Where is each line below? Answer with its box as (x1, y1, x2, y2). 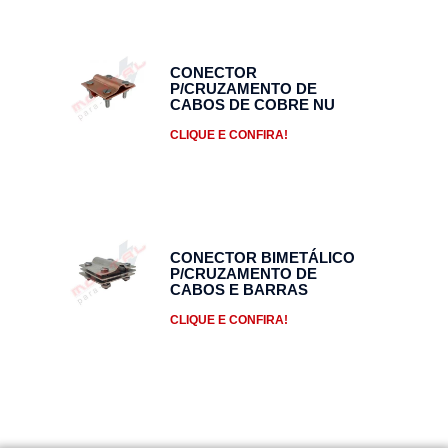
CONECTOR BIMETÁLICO (170, 248, 355, 266)
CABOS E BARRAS (170, 280, 308, 298)
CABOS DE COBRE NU (170, 96, 335, 114)
